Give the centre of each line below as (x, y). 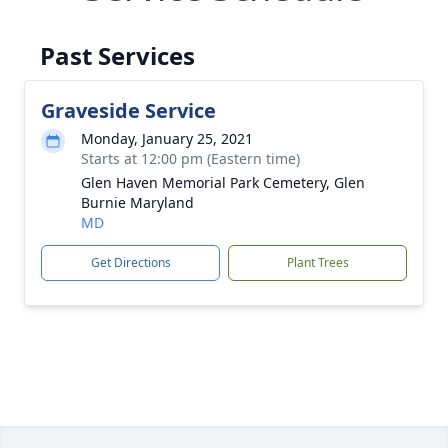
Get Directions (130, 262)
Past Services (117, 55)
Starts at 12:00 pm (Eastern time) (190, 158)
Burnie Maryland (137, 202)
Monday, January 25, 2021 (167, 138)
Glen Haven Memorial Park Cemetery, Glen (223, 182)
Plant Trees (317, 262)
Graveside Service (128, 110)
